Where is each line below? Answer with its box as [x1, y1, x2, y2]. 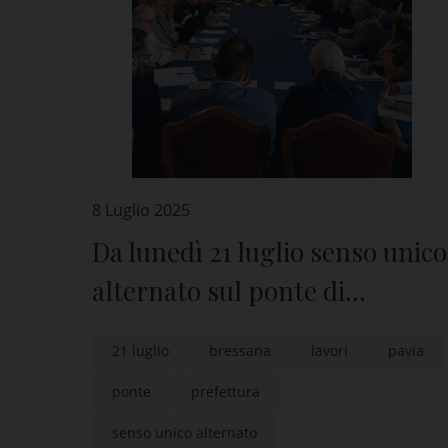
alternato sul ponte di [92, 273, 345, 308]
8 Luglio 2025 [92, 199, 190, 221]
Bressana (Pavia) [92, 312, 282, 347]
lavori [311, 341, 348, 360]
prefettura [191, 382, 260, 401]
